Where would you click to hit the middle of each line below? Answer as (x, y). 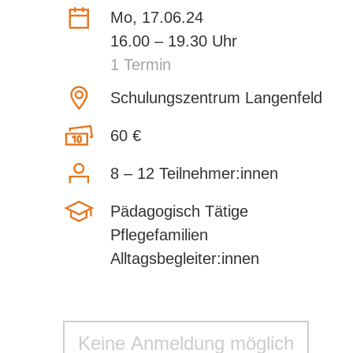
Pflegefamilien (159, 234)
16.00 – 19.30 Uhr (174, 41)
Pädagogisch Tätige (179, 211)
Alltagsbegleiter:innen (185, 258)
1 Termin (141, 64)
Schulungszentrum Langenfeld (216, 98)
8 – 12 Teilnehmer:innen (194, 173)
